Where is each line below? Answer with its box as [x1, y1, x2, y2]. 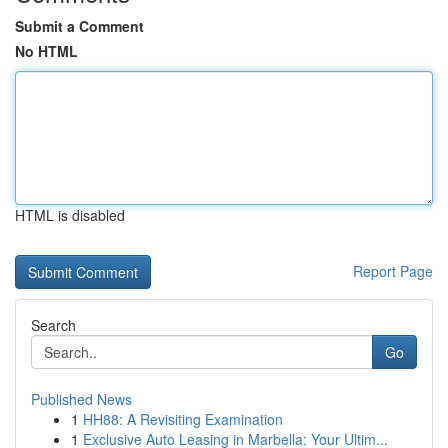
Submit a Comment [15, 16, 144, 36]
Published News [31, 389, 132, 409]
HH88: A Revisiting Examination [83, 409, 283, 429]
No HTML [15, 41, 78, 61]
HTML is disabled [15, 205, 125, 225]
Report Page [353, 261, 433, 281]
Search [31, 315, 76, 335]
